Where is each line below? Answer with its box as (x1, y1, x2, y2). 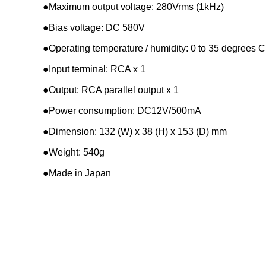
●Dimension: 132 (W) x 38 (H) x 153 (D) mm (43, 126, 227, 137)
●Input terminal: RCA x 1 (43, 64, 145, 74)
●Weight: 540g (43, 147, 104, 157)
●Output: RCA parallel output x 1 (43, 84, 179, 95)
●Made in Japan (43, 167, 111, 178)
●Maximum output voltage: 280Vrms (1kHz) (43, 1, 224, 12)
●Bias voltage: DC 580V (43, 22, 145, 33)
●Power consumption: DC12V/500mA (43, 105, 201, 116)
